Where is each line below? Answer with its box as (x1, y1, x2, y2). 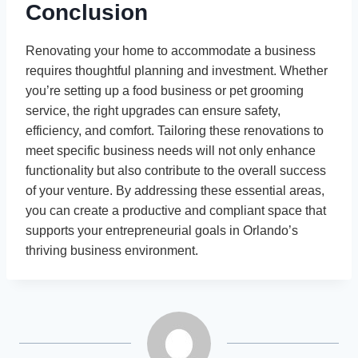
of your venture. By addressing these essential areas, (26, 184, 324, 198)
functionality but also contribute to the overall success (26, 164, 326, 178)
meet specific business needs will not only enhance (26, 144, 316, 158)
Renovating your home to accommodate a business (26, 44, 316, 58)
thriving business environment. (26, 244, 198, 258)
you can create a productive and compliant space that (26, 204, 326, 218)
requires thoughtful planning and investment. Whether (26, 64, 328, 78)
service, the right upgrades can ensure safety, (26, 104, 280, 118)
